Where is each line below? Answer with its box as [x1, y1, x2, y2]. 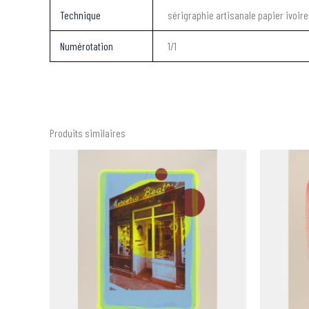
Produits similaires [50, 126, 126, 139]
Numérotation [60, 39, 114, 52]
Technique [60, 8, 101, 21]
